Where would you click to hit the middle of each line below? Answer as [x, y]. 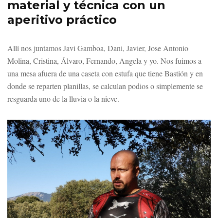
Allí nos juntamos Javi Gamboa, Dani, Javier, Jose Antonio [98, 48]
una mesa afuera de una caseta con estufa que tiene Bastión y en [105, 73]
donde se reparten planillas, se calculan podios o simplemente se [105, 86]
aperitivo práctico [62, 20]
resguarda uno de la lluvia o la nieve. [63, 99]
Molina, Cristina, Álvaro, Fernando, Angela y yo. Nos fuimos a [104, 61]
